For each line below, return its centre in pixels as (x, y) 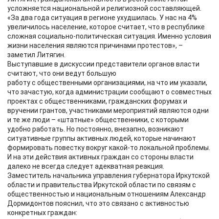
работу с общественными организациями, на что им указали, (107, 83)
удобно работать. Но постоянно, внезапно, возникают (96, 129)
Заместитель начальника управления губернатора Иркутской (109, 175)
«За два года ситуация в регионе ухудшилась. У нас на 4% (102, 18)
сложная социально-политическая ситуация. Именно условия (109, 36)
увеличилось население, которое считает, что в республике (106, 27)
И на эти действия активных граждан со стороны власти (100, 157)
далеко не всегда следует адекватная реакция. (87, 166)
